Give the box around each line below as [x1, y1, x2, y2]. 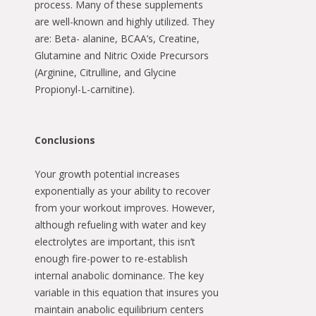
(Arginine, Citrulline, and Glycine [35, 66, 176, 80]
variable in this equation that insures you [35, 286, 219, 300]
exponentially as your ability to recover [35, 184, 210, 198]
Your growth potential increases [35, 167, 180, 181]
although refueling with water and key [35, 218, 206, 232]
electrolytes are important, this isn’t [35, 235, 195, 249]
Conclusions [35, 133, 95, 147]
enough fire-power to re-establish [35, 252, 188, 266]
